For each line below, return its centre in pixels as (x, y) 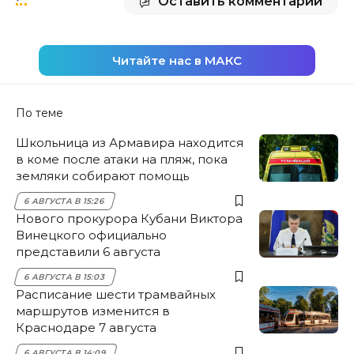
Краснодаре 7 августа (86, 327)
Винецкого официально (91, 235)
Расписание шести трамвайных (116, 294)
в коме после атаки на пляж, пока (122, 159)
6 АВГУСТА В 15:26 (65, 201)
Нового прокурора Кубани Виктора (129, 218)
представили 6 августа (88, 251)
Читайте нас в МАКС (177, 60)
